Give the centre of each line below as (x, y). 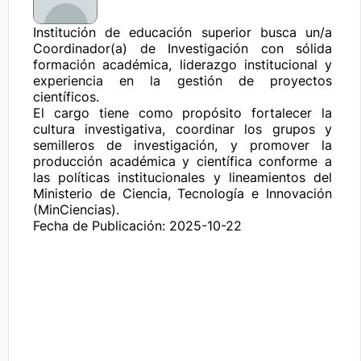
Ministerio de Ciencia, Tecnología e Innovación (185, 193)
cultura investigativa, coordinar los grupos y (185, 129)
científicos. (66, 97)
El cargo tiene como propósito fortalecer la (185, 113)
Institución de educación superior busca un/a (185, 32)
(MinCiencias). (76, 210)
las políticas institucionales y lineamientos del (185, 177)
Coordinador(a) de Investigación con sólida (185, 48)
